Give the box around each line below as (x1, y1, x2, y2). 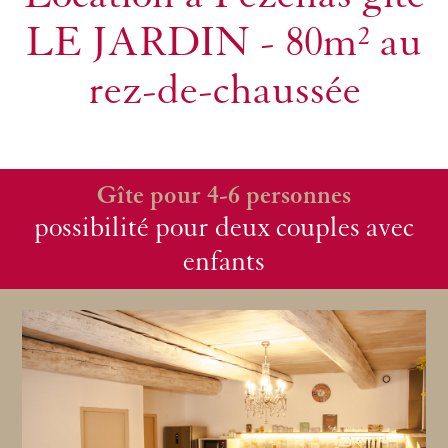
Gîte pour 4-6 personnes (97, 180, 351, 210)
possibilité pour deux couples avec (34, 211, 414, 245)
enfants (183, 245, 265, 279)
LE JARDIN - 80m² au (26, 17, 422, 67)
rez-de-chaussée (87, 65, 361, 115)
